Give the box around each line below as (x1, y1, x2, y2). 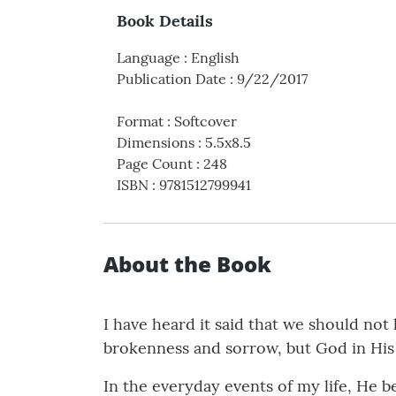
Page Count (117, 155, 193, 173)
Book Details (117, 11, 213, 32)
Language (117, 49, 180, 67)
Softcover (174, 112, 237, 131)
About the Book (103, 249, 271, 279)
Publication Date (117, 70, 226, 88)
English (191, 49, 240, 67)
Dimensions (117, 133, 194, 152)
